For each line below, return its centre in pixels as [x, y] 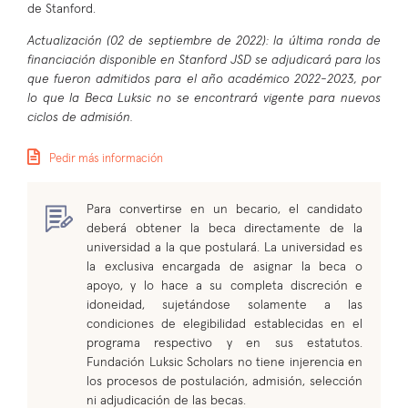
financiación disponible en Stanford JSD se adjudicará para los [204, 60]
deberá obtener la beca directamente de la [224, 228]
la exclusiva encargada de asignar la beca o [224, 266]
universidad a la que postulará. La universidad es [224, 247]
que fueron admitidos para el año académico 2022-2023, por [204, 79]
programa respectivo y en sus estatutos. [224, 343]
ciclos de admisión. [80, 117]
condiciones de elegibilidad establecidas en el [224, 324]
